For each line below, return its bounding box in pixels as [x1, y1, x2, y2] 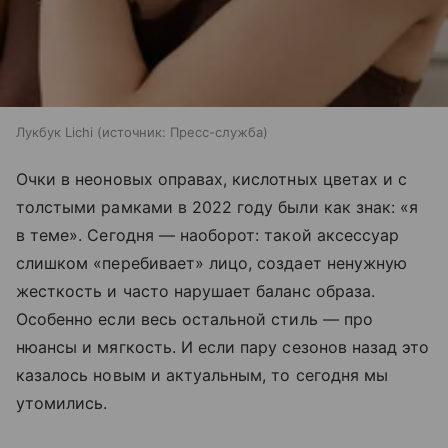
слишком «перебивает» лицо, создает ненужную [16, 253, 408, 274]
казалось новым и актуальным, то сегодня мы [16, 365, 389, 386]
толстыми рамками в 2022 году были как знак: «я [16, 197, 419, 218]
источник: [102, 124, 166, 141]
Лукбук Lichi [16, 124, 93, 141]
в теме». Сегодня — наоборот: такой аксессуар [16, 225, 400, 246]
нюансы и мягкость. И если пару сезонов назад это [16, 337, 430, 358]
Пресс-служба [170, 124, 263, 141]
